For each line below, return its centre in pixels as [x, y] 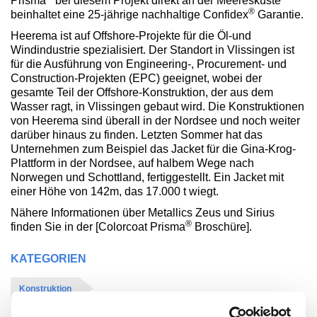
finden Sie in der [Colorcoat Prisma [98, 227]
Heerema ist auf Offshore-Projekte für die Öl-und [131, 36]
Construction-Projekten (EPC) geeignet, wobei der [136, 79]
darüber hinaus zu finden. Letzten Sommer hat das [137, 135]
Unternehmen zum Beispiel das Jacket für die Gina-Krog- [153, 149]
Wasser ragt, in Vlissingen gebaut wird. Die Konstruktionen [157, 107]
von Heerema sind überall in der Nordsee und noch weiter [155, 121]
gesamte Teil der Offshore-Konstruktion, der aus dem [142, 93]
